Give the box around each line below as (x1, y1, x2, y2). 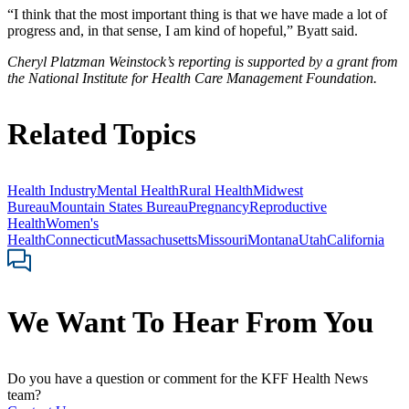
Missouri (197, 231, 247, 247)
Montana (247, 231, 299, 247)
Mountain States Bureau (49, 198, 188, 215)
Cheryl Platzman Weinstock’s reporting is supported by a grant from (7, 53, 398, 69)
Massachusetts (115, 231, 197, 247)
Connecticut (46, 231, 115, 247)
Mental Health (97, 182, 179, 198)
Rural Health (179, 182, 253, 198)
